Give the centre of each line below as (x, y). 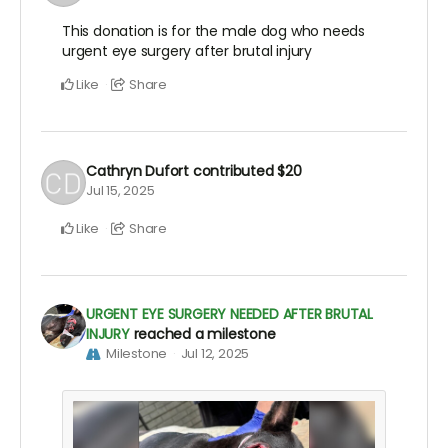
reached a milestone (204, 334)
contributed (235, 170)
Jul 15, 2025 (120, 190)
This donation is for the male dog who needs (213, 31)
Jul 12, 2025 (215, 354)
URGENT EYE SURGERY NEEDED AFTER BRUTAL (230, 314)
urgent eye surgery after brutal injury (187, 51)
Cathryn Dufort (138, 170)
